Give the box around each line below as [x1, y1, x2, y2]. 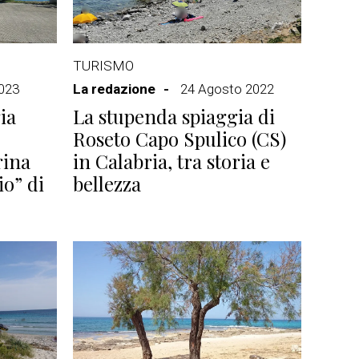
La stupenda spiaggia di [73, 103, 275, 129]
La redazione [73, 81, 155, 97]
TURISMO [73, 58, 134, 74]
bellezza [73, 171, 141, 196]
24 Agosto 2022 [180, 81, 274, 97]
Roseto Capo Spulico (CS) [73, 126, 286, 151]
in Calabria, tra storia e [73, 148, 270, 174]
